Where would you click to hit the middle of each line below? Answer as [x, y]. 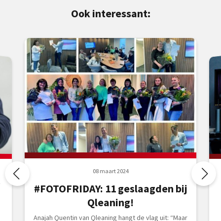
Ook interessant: [110, 13]
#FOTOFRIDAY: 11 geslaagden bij [110, 188]
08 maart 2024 [110, 171]
